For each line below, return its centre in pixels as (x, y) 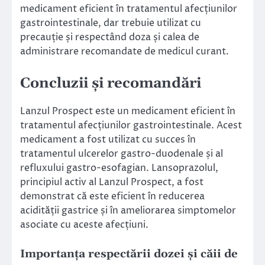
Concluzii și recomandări (111, 84)
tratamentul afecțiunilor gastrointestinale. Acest (131, 125)
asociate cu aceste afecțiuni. (84, 224)
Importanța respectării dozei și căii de (129, 254)
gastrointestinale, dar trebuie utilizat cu (111, 23)
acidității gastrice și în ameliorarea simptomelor (128, 210)
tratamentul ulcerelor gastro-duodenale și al (122, 153)
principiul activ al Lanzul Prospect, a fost (112, 182)
